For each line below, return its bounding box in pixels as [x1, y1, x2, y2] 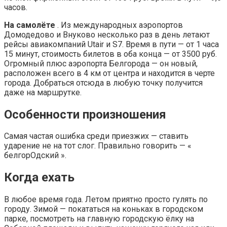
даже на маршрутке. [4, 87, 82, 97]
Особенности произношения [4, 107, 166, 122]
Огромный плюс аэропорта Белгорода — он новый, [4, 58, 198, 68]
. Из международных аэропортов [55, 20, 183, 30]
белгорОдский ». [4, 150, 66, 161]
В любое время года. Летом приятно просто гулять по [4, 195, 208, 205]
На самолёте [4, 20, 55, 30]
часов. [4, 2, 27, 12]
